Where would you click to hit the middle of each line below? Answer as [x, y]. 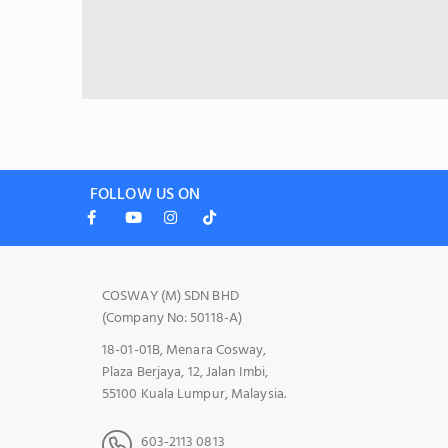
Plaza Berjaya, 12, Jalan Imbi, [185, 372]
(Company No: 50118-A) [172, 318]
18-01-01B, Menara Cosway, [184, 350]
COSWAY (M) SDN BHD [170, 296]
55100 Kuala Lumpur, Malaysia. [194, 394]
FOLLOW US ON [145, 195]
